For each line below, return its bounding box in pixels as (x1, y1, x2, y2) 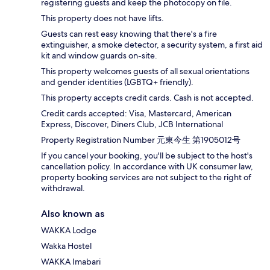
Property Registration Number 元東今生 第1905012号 (41, 134, 240, 146)
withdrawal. (41, 183, 85, 194)
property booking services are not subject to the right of (41, 172, 251, 183)
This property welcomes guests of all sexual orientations (41, 66, 250, 77)
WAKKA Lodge (41, 225, 96, 236)
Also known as (41, 208, 104, 220)
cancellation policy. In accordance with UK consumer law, (41, 161, 253, 172)
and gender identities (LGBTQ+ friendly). (41, 77, 193, 88)
